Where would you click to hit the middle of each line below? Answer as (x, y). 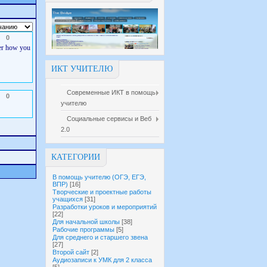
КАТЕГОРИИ (76, 157)
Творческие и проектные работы (102, 192)
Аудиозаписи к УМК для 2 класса (102, 260)
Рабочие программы (83, 229)
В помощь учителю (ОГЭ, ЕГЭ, (99, 177)
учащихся (68, 199)
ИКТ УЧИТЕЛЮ (82, 69)
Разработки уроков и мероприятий (105, 207)
